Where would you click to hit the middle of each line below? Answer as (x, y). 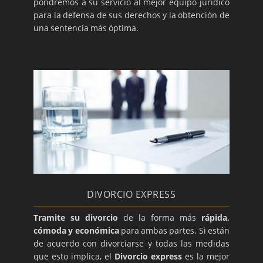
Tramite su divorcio (76, 217)
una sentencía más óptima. (86, 28)
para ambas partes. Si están (174, 230)
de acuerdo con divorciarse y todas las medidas (131, 243)
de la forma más (160, 217)
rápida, (215, 217)
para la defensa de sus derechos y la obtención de (131, 15)
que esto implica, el (74, 256)
